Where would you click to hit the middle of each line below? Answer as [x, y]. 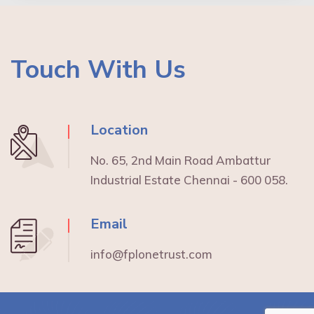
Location [119, 130]
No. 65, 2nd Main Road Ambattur [180, 160]
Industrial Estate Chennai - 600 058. [189, 179]
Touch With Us [98, 69]
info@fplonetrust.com [151, 254]
